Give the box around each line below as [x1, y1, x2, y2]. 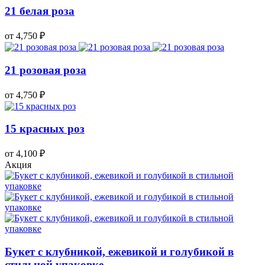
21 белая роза [5, 5, 75, 18]
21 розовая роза [5, 63, 86, 76]
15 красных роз [5, 122, 85, 135]
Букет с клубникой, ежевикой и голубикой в [5, 245, 234, 258]
